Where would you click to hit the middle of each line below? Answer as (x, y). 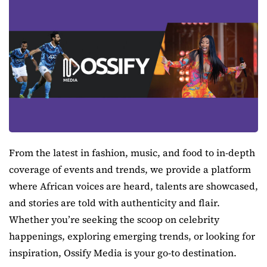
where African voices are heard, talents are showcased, (133, 186)
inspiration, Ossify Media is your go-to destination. (123, 253)
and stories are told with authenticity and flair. (114, 203)
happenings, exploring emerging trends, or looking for (132, 236)
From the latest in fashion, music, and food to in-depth (132, 153)
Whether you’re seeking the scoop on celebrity (114, 220)
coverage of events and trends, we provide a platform (130, 170)
